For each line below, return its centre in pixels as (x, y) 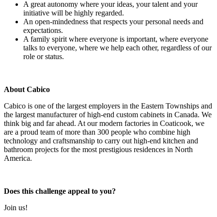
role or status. (44, 57)
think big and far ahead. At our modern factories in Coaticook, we (104, 124)
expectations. (44, 31)
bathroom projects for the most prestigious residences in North (98, 150)
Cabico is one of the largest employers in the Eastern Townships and (108, 106)
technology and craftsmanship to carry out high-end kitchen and (101, 141)
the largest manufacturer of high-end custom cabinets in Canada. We (108, 115)
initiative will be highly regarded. (75, 13)
